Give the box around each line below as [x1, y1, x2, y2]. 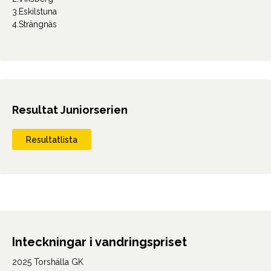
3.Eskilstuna [12, 7, 57, 17]
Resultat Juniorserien [12, 103, 128, 117]
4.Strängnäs [12, 19, 57, 30]
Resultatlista [26, 134, 77, 145]
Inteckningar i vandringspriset [12, 235, 187, 250]
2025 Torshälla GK [12, 257, 83, 267]
